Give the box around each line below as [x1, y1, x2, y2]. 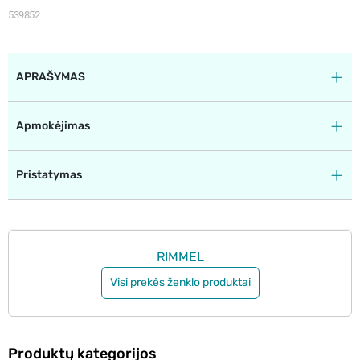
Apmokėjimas [16, 118, 90, 133]
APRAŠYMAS [16, 69, 85, 84]
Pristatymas [16, 167, 82, 182]
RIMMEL [156, 248, 204, 264]
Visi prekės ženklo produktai [109, 276, 251, 290]
